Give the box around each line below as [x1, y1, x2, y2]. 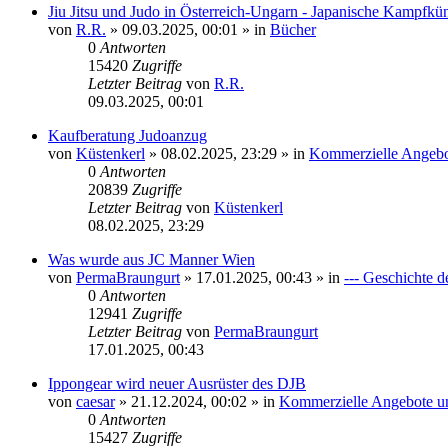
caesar [76, 393, 115, 410]
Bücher [270, 21, 316, 38]
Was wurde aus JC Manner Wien [48, 251, 255, 268]
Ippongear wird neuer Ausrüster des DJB [48, 375, 306, 392]
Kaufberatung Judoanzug [48, 127, 207, 144]
